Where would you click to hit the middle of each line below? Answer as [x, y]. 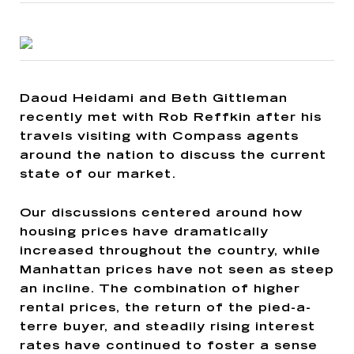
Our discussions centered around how [161, 213]
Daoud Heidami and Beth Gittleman [154, 99]
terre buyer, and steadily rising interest [168, 327]
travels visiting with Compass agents [159, 137]
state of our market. [101, 175]
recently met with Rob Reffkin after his [171, 118]
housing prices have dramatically [144, 232]
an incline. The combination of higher [160, 289]
